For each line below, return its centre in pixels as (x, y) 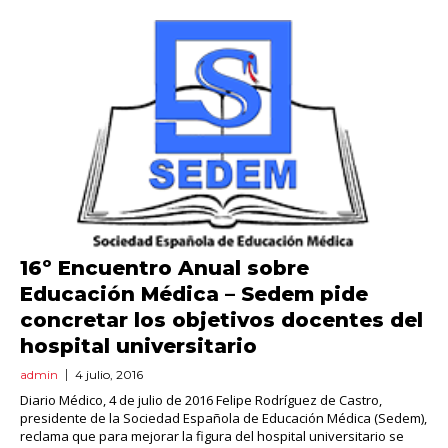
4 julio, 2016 (109, 375)
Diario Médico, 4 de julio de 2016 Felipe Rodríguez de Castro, (201, 400)
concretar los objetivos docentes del (221, 320)
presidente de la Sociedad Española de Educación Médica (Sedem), (223, 418)
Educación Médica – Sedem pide (194, 294)
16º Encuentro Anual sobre (164, 268)
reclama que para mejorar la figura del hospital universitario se (212, 436)
